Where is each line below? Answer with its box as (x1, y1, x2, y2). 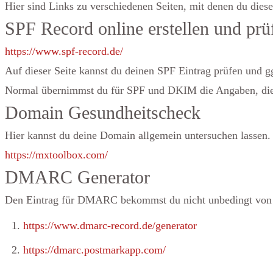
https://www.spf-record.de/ (5, 45, 123, 57)
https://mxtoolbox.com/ (5, 149, 108, 161)
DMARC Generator (5, 167, 150, 187)
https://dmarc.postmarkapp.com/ (23, 244, 166, 256)
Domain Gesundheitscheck (5, 102, 200, 122)
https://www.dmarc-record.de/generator (23, 219, 197, 232)
